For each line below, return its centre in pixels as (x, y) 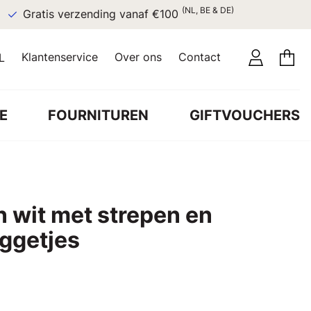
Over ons (138, 57)
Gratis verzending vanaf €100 (102, 14)
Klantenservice (60, 57)
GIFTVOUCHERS (244, 115)
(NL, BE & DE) (208, 10)
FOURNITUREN (99, 115)
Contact (200, 57)
